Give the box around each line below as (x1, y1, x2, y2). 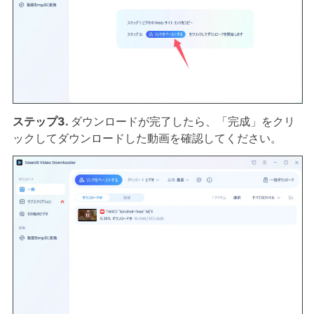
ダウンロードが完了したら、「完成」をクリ (70, 114, 295, 129)
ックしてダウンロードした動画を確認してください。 (12, 131, 282, 146)
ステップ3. (12, 114, 71, 129)
